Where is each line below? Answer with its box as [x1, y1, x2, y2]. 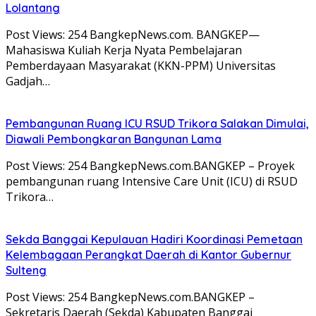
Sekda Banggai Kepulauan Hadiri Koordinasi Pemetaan [6, 231, 303, 246]
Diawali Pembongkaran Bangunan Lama [6, 131, 221, 146]
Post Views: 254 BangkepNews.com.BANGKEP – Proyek [6, 157, 295, 174]
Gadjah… [6, 73, 50, 89]
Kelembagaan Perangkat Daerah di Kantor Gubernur [6, 247, 291, 262]
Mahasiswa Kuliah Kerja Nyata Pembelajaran [6, 42, 242, 58]
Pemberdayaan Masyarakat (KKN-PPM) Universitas [6, 57, 276, 73]
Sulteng [6, 262, 47, 277]
